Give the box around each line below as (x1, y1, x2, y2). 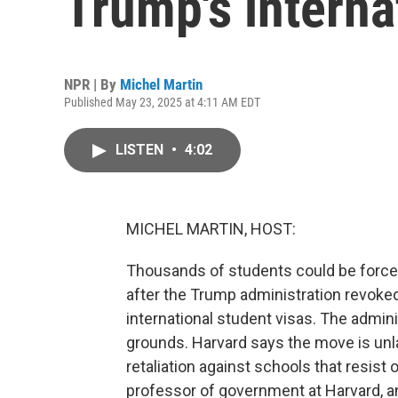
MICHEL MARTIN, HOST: (126, 219, 296, 238)
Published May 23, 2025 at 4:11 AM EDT (64, 95, 260, 109)
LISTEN (115, 141, 167, 158)
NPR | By (64, 76, 120, 93)
